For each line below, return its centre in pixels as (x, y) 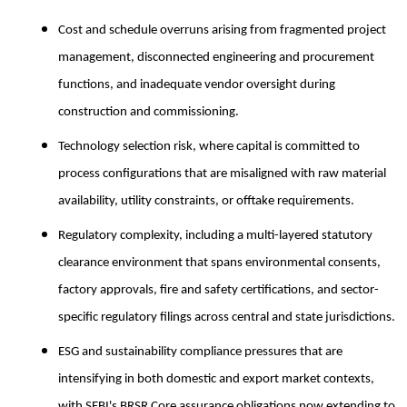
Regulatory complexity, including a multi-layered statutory (215, 235)
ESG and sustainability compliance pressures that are (200, 352)
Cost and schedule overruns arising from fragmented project (222, 30)
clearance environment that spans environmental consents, (219, 263)
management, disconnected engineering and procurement (216, 57)
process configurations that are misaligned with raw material (222, 174)
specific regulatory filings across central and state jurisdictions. (227, 317)
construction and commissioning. (149, 112)
